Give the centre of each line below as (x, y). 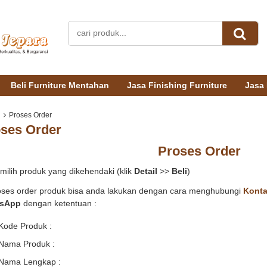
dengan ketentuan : (59, 203)
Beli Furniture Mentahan (60, 85)
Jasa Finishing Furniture (177, 85)
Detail (146, 171)
